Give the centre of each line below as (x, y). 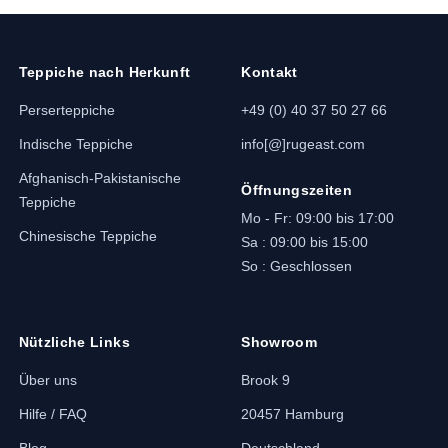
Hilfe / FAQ (52, 414)
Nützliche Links (74, 342)
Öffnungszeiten (297, 190)
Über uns (47, 380)
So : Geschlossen (297, 266)
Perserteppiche (66, 110)
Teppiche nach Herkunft (104, 72)
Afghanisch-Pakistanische (99, 178)
